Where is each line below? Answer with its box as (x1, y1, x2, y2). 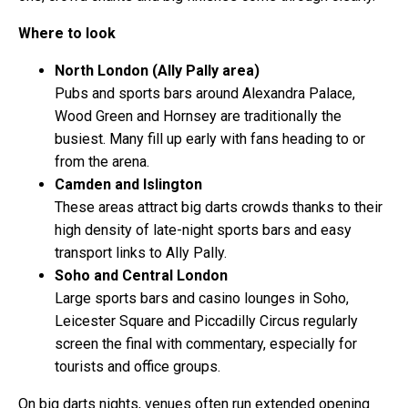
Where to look (18, 24, 116, 42)
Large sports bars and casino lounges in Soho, (55, 289, 349, 307)
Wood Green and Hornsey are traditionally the (55, 107, 342, 125)
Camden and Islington (55, 175, 202, 193)
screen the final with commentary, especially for (55, 334, 357, 352)
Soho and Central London (55, 266, 228, 284)
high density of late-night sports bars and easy (55, 220, 352, 239)
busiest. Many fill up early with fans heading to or (55, 129, 365, 148)
